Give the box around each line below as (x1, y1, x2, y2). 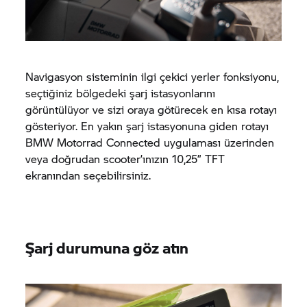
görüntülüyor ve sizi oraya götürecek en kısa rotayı (25, 101, 278, 117)
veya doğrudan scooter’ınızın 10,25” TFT (25, 150, 225, 167)
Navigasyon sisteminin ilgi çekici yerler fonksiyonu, (25, 68, 280, 84)
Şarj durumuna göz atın (25, 236, 189, 258)
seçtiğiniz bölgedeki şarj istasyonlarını (25, 84, 216, 101)
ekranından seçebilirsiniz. (25, 167, 151, 183)
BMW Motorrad (25, 134, 103, 150)
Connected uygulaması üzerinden (103, 134, 275, 150)
